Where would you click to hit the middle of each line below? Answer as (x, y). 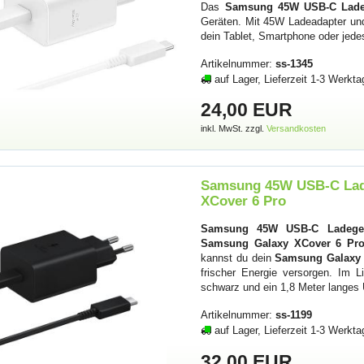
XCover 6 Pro (244, 201)
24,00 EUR (247, 110)
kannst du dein (238, 258)
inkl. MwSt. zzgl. (234, 129)
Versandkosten (297, 129)
